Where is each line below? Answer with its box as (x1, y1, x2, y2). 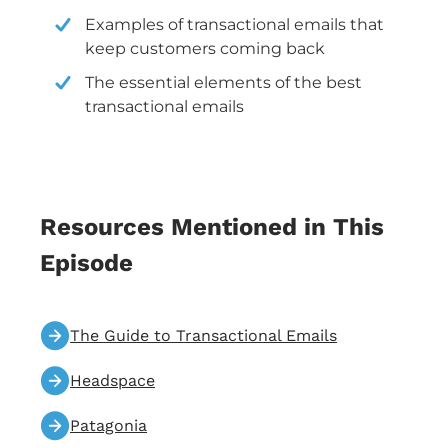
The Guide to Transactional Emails (70, 326, 337, 346)
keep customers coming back (85, 39, 325, 59)
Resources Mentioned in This (40, 213, 384, 242)
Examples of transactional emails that (85, 15, 384, 35)
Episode (40, 249, 133, 278)
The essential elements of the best (85, 73, 362, 93)
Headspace (70, 371, 155, 391)
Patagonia (70, 416, 147, 436)
